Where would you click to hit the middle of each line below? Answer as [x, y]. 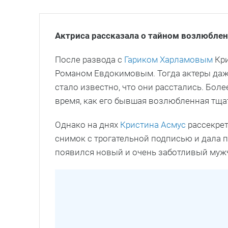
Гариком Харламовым [168, 59]
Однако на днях [88, 124]
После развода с [90, 59]
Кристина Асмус [154, 124]
